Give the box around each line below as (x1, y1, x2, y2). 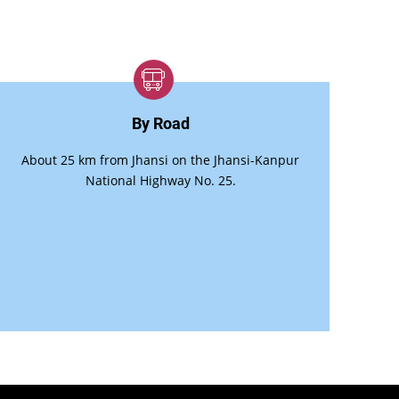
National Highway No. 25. (85, 172, 236, 190)
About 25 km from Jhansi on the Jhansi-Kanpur (21, 151, 300, 169)
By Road (131, 114, 190, 133)
